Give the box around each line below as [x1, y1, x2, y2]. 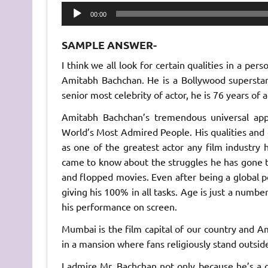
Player [60, 17, 88, 29]
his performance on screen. [61, 200, 177, 213]
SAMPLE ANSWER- [61, 38, 157, 52]
